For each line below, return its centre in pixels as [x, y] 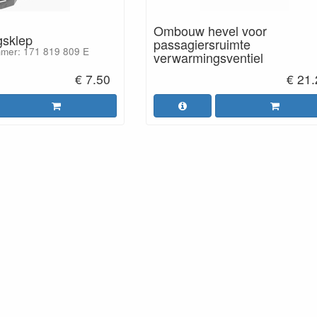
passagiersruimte [202, 44]
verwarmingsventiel [208, 57]
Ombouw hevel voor [210, 30]
